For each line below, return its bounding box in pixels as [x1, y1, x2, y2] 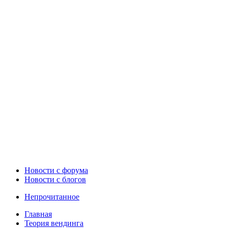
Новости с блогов [24, 175, 86, 184]
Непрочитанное [24, 192, 79, 201]
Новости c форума [24, 165, 88, 175]
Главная [24, 209, 52, 218]
